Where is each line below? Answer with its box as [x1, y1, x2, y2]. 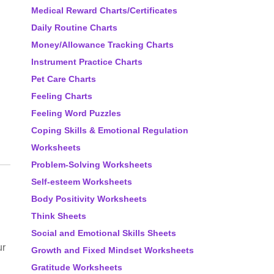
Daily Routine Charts [31, 23, 117, 32]
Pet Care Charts [31, 74, 96, 84]
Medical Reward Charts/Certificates [31, 6, 177, 15]
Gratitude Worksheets [31, 262, 122, 272]
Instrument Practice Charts [31, 57, 143, 67]
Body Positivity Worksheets [31, 194, 147, 204]
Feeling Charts [31, 91, 92, 101]
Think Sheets [31, 211, 86, 221]
